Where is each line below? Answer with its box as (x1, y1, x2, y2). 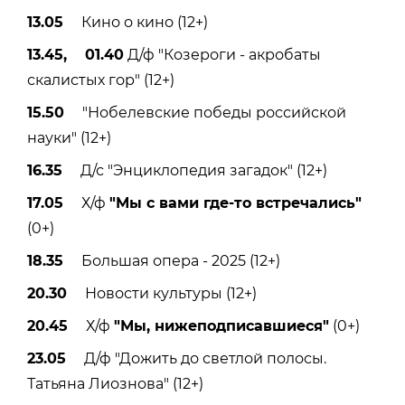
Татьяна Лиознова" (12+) (27, 375, 203, 393)
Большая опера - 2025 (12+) (63, 252, 280, 270)
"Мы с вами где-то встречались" (109, 194, 362, 212)
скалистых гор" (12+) (27, 71, 174, 89)
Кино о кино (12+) (63, 14, 208, 32)
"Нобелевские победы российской (64, 104, 346, 122)
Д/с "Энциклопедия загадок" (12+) (62, 162, 327, 180)
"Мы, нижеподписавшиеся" (114, 317, 329, 335)
